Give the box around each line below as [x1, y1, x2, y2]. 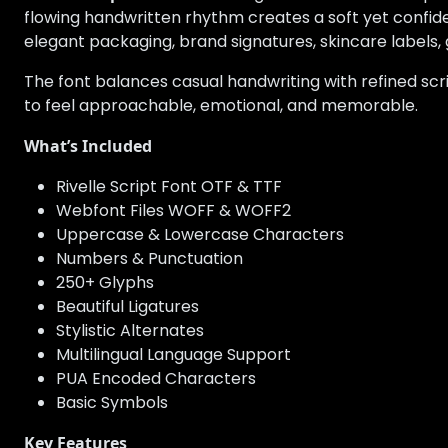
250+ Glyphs [56, 271, 154, 295]
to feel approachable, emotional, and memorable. [24, 94, 418, 118]
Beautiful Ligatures [56, 295, 199, 319]
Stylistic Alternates [56, 319, 204, 343]
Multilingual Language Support [56, 343, 291, 367]
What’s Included [24, 135, 152, 158]
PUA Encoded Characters [56, 367, 256, 391]
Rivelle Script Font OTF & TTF [56, 175, 282, 199]
